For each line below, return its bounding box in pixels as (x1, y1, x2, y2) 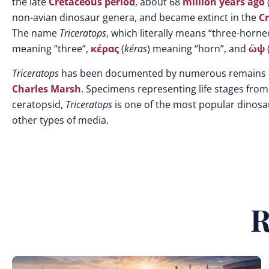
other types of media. (12, 113, 109, 127)
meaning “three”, (12, 42, 91, 55)
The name (12, 26, 59, 40)
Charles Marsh (12, 82, 81, 95)
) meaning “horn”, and (147, 42, 249, 55)
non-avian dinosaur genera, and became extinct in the (12, 11, 259, 24)
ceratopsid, (12, 98, 65, 111)
